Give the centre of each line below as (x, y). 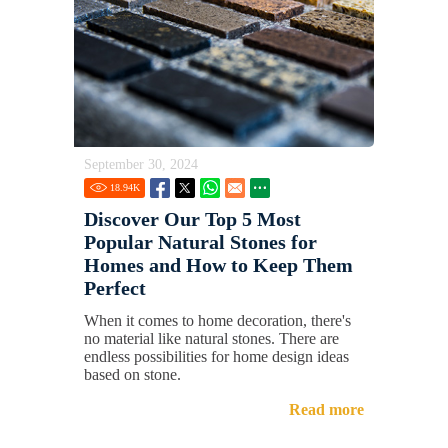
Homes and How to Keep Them (218, 264)
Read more (326, 409)
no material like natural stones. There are (211, 338)
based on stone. (132, 374)
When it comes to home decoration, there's (217, 320)
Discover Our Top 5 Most (192, 218)
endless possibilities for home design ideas (216, 356)
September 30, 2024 (141, 164)
